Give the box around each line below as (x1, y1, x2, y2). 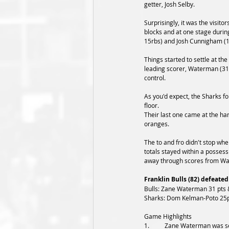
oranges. (144, 120, 171, 128)
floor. (144, 101, 161, 109)
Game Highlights (144, 212, 192, 220)
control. (144, 74, 166, 82)
